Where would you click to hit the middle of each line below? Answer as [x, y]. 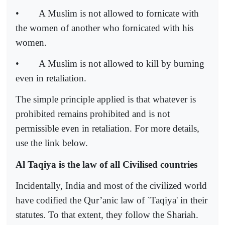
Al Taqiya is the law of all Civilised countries [106, 164]
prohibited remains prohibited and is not [93, 114]
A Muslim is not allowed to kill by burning [122, 63]
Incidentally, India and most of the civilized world [111, 185]
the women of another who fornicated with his [104, 28]
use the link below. [52, 143]
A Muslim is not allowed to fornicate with [119, 13]
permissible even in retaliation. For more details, [107, 129]
